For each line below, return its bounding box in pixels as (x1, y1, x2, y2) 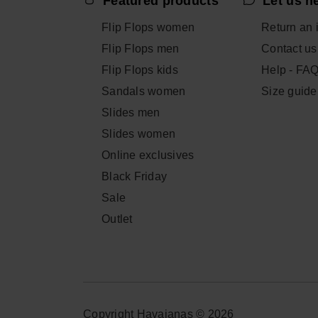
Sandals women (102, 85, 186, 98)
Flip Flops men (102, 43, 180, 55)
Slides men (102, 106, 160, 119)
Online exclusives (102, 149, 194, 162)
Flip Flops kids (102, 64, 178, 77)
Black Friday (102, 170, 168, 183)
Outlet (102, 213, 133, 226)
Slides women (102, 128, 176, 141)
